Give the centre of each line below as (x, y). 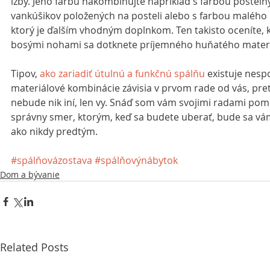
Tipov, (25, 74)
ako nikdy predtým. (54, 131)
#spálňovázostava (52, 160)
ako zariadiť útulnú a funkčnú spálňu (122, 74)
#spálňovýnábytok (136, 160)
